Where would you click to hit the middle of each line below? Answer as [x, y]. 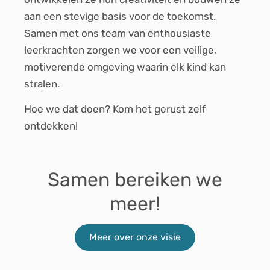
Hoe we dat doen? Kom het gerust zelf [115, 109]
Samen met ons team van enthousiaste [118, 33]
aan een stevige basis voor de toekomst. [120, 16]
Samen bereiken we [135, 179]
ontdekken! [51, 126]
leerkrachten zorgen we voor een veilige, [120, 50]
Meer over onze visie [135, 237]
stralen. [42, 84]
